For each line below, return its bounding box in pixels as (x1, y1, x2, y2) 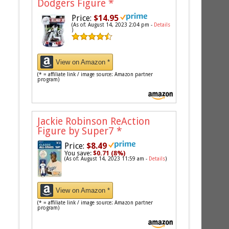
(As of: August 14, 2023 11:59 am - (64, 156, 149, 162)
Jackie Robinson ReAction (37, 116, 151, 128)
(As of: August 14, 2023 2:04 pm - (72, 21, 154, 28)
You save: (64, 149, 94, 157)
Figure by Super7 (37, 125, 117, 138)
